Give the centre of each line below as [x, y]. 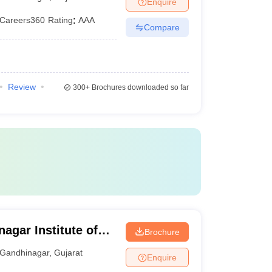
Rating [61, 20]
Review [22, 87]
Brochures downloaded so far [139, 87]
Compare [161, 27]
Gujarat [69, 252]
